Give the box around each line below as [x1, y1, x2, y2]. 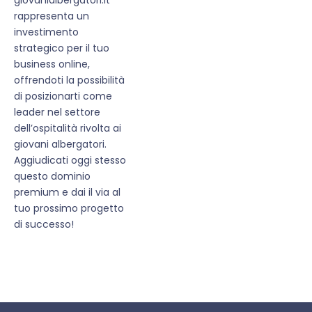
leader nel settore [14, 104, 100, 119]
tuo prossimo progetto [14, 201, 124, 215]
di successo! [14, 217, 74, 231]
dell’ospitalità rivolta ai [14, 120, 121, 135]
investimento [14, 24, 79, 39]
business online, [14, 56, 90, 71]
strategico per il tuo [14, 40, 109, 55]
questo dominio [14, 169, 91, 183]
